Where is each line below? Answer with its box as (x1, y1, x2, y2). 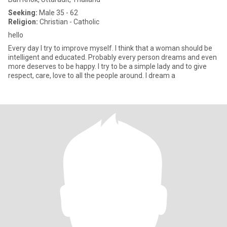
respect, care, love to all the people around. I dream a (8, 71, 175, 80)
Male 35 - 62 (37, 9, 78, 17)
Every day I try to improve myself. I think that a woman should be (8, 44, 212, 52)
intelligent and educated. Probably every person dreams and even (8, 53, 217, 61)
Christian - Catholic (38, 18, 99, 26)
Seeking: (8, 9, 37, 17)
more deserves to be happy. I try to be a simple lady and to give (8, 62, 207, 70)
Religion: (8, 18, 38, 26)
